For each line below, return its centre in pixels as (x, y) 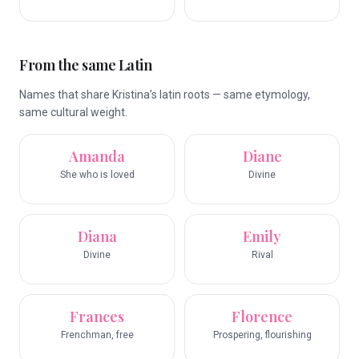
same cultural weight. (73, 112)
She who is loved (97, 175)
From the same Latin (86, 65)
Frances (97, 317)
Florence (262, 317)
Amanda (97, 156)
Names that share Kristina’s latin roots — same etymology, (165, 95)
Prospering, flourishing (262, 335)
